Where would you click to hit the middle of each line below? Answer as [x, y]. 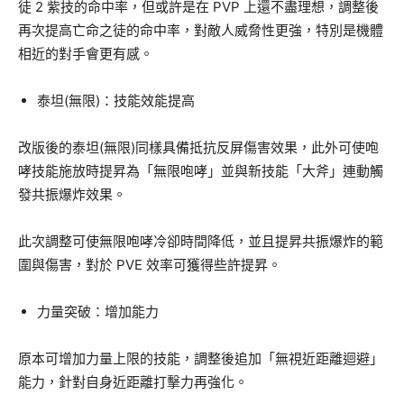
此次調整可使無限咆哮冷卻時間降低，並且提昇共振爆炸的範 [201, 242]
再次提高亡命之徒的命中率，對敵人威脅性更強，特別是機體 [201, 31]
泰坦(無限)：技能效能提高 [116, 101]
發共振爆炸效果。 [72, 195]
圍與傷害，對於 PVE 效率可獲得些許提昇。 [150, 265]
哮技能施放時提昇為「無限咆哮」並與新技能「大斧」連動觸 [201, 171]
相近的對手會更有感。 [86, 54]
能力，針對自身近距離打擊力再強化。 [133, 382]
